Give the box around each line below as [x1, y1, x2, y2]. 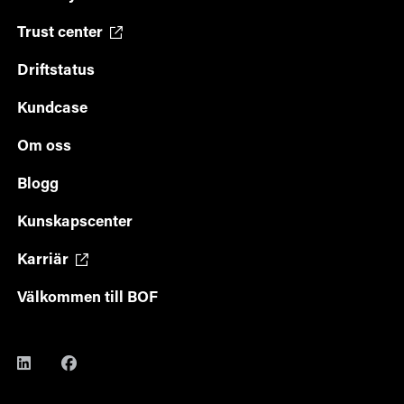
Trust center [16, 25, 106, 41]
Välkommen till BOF [16, 290, 158, 307]
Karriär [16, 252, 72, 269]
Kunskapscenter [16, 215, 133, 231]
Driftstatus [16, 63, 95, 79]
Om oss [16, 139, 71, 155]
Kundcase [16, 101, 87, 117]
